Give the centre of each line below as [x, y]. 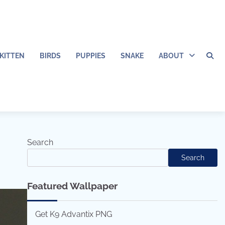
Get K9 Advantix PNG [73, 214]
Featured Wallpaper [72, 186]
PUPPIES [91, 55]
